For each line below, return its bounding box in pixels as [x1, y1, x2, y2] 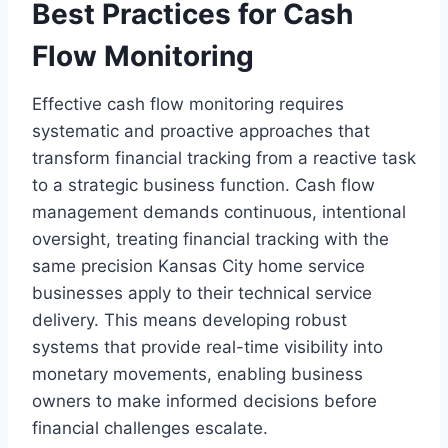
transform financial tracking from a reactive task [32, 148, 416, 168]
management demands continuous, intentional [32, 202, 406, 222]
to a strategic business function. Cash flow [32, 175, 375, 195]
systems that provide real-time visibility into [32, 337, 383, 357]
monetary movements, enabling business [32, 364, 363, 384]
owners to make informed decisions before [32, 391, 377, 411]
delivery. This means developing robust [32, 310, 347, 330]
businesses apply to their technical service [32, 283, 372, 303]
